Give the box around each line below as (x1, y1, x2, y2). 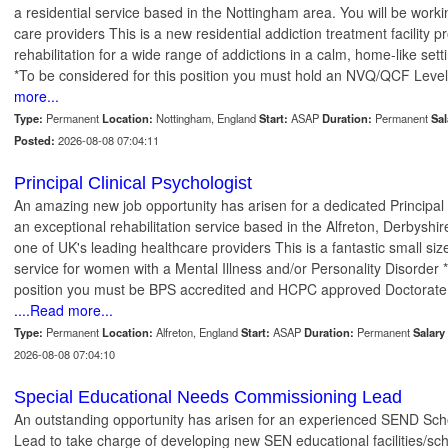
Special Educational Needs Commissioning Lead (14, 387, 402, 408)
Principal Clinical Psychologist (14, 173, 252, 194)
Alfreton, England (153, 324, 241, 341)
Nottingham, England (153, 110, 259, 127)
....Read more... (14, 300, 113, 321)
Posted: (14, 132, 55, 149)
